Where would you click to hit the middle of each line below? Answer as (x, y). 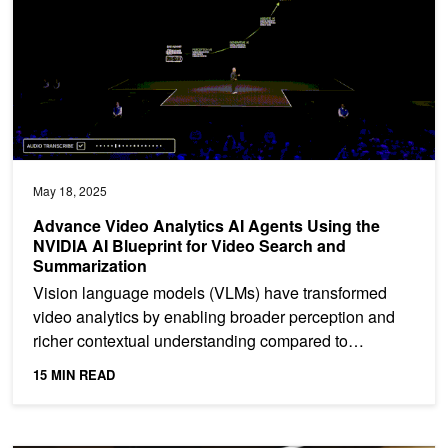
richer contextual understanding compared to (190, 340)
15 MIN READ (74, 374)
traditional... (74, 364)
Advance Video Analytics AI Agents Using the (206, 225)
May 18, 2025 (70, 190)
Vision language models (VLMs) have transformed (210, 292)
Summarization (90, 265)
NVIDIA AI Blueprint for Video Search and (189, 245)
